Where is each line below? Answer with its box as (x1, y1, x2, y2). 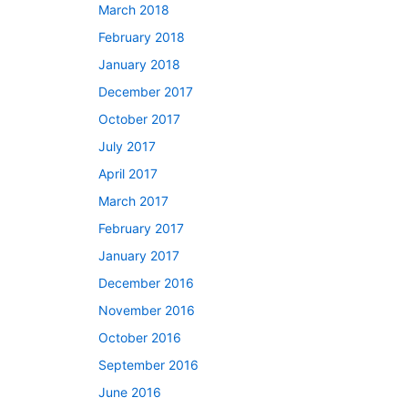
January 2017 (98, 247, 179, 263)
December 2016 (98, 274, 194, 291)
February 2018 (98, 28, 185, 45)
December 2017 (98, 83, 193, 99)
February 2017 (98, 219, 184, 236)
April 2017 (98, 165, 158, 181)
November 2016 (98, 301, 195, 318)
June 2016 (98, 383, 161, 400)
